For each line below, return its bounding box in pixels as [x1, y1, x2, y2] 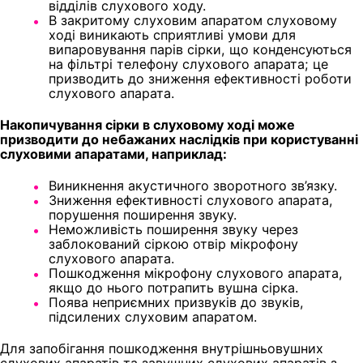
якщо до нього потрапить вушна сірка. [49, 279, 298, 296]
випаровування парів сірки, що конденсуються [49, 41, 352, 58]
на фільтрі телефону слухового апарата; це [49, 55, 328, 72]
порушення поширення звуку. [49, 206, 237, 223]
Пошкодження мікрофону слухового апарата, [49, 264, 343, 281]
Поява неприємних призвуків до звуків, [49, 293, 304, 310]
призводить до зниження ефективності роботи [49, 70, 352, 87]
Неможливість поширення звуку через [49, 220, 298, 237]
